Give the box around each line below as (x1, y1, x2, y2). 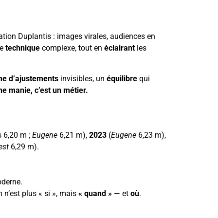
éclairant (104, 43, 135, 53)
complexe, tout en (40, 43, 104, 53)
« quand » (78, 189, 112, 199)
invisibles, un (58, 73, 107, 83)
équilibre (107, 73, 137, 83)
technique (5, 43, 40, 53)
